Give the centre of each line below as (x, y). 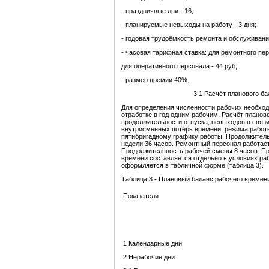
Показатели (141, 196)
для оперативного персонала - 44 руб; (179, 66)
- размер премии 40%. (155, 80)
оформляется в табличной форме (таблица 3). (192, 165)
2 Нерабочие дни (149, 257)
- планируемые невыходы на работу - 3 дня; (189, 25)
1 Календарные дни (153, 243)
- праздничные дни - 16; (157, 11)
